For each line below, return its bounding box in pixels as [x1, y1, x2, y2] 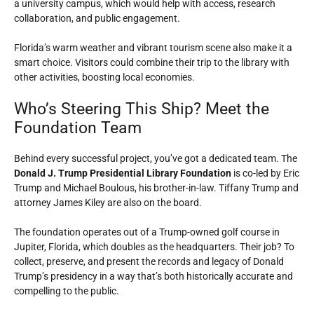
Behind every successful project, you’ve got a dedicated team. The [14, 153, 297, 164]
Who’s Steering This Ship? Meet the [14, 100, 269, 118]
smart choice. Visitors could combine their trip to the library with [14, 57, 289, 68]
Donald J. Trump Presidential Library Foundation [14, 168, 231, 179]
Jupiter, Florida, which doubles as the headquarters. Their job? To [14, 241, 294, 252]
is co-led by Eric [231, 168, 299, 179]
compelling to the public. [14, 285, 119, 296]
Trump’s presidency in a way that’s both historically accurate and [14, 271, 293, 282]
